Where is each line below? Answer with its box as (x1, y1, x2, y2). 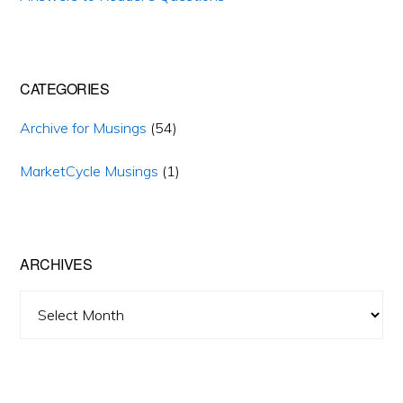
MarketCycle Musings (20, 161, 159, 180)
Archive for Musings (20, 118, 148, 137)
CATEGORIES (20, 77, 110, 99)
